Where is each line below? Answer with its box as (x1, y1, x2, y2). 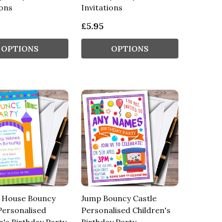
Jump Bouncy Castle (81, 193, 157, 204)
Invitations (81, 2, 122, 13)
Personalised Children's (81, 205, 170, 216)
